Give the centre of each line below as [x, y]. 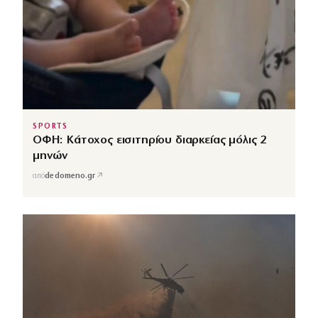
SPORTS [50, 126]
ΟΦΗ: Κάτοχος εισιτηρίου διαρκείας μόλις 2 [150, 140]
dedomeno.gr [70, 177]
